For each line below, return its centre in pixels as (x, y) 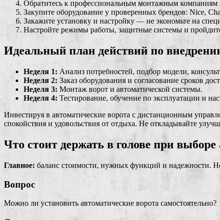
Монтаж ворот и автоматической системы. (130, 89)
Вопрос (19, 184)
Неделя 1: (41, 71)
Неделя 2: (41, 80)
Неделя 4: (41, 98)
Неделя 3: (41, 89)
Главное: (19, 165)
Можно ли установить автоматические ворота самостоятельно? (110, 203)
